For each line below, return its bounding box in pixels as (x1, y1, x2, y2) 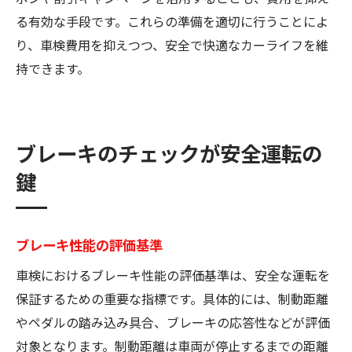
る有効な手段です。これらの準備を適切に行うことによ (16, 11, 328, 31)
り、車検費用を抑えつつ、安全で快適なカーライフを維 (16, 35, 328, 54)
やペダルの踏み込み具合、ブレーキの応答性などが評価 (16, 312, 330, 332)
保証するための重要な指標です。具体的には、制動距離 (16, 288, 328, 308)
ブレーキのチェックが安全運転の (16, 137, 322, 168)
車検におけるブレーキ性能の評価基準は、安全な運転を (16, 265, 330, 284)
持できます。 (16, 58, 90, 78)
